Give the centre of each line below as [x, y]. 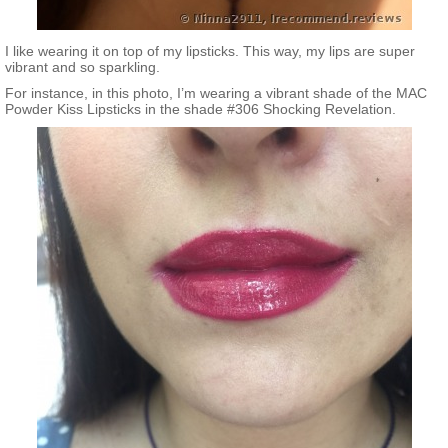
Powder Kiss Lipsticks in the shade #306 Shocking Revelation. [200, 109]
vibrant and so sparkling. [82, 67]
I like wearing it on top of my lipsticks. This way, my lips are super [210, 51]
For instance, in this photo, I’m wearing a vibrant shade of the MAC [216, 93]
